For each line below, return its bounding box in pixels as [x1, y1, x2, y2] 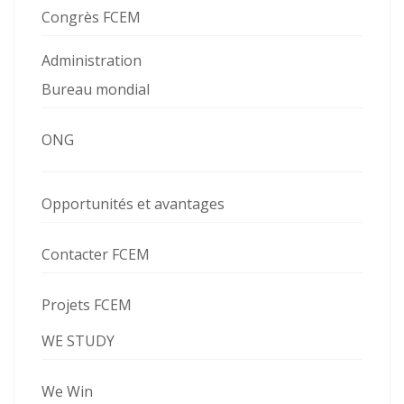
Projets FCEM [41, 295, 132, 315]
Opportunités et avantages [41, 194, 225, 214]
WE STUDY [41, 331, 115, 351]
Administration [41, 50, 142, 70]
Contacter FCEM [41, 244, 150, 264]
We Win [41, 381, 93, 401]
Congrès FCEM [41, 7, 141, 27]
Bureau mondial [41, 79, 150, 99]
